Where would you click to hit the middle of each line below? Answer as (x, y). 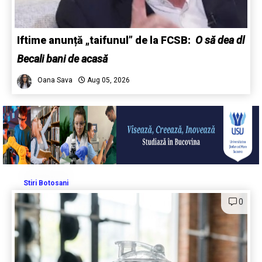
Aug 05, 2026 (108, 80)
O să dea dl (220, 40)
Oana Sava (55, 80)
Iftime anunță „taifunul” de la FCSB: (106, 40)
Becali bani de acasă (62, 58)
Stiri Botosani (46, 183)
